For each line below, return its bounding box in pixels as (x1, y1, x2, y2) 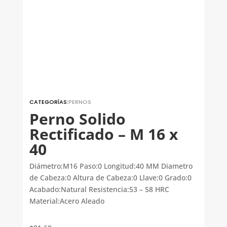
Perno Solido (29, 108, 126, 129)
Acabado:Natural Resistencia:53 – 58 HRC (29, 184, 170, 195)
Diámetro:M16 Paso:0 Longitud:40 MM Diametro (29, 161, 193, 171)
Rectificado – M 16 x (29, 123, 178, 144)
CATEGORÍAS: (29, 97, 69, 106)
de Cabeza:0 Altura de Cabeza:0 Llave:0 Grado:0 (29, 173, 192, 183)
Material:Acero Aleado (29, 196, 105, 206)
